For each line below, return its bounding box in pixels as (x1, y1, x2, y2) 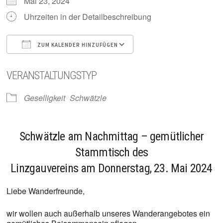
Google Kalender (142, 57, 203, 68)
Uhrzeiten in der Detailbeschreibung (23, 11, 151, 22)
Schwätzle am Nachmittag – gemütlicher (19, 129, 204, 143)
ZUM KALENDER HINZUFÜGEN (35, 41, 118, 48)
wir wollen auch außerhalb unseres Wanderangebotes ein (6, 208, 210, 219)
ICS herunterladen (23, 57, 89, 68)
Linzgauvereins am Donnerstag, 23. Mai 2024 (10, 161, 213, 175)
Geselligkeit (23, 92, 65, 104)
